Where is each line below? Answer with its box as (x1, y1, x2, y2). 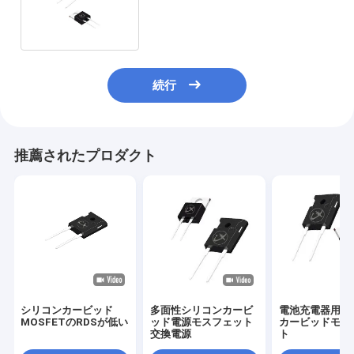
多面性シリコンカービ (149, 304, 253, 317)
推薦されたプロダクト (13, 148, 156, 164)
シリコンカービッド (21, 304, 114, 317)
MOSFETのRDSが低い (21, 316, 129, 329)
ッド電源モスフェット (149, 316, 253, 329)
